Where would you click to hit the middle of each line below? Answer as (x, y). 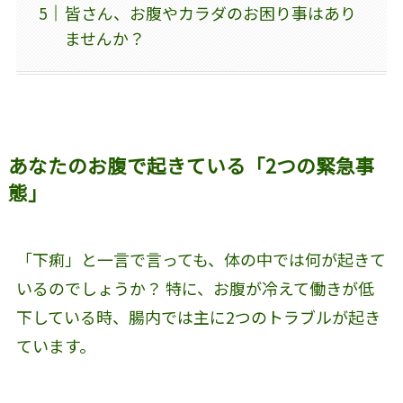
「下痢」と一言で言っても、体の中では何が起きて (201, 259)
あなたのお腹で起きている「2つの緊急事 (191, 165)
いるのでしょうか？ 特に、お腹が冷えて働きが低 (195, 287)
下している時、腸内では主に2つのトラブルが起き (198, 316)
